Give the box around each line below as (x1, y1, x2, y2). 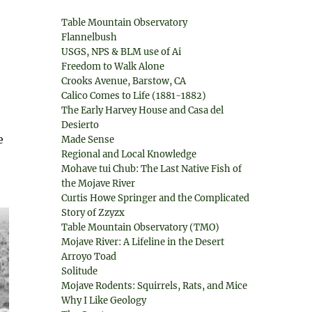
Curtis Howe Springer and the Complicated (61, 192, 250, 204)
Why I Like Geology (61, 295, 147, 306)
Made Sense (61, 134, 115, 146)
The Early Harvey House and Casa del (61, 104, 224, 116)
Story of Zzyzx (61, 207, 125, 219)
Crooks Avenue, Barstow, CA (61, 75, 187, 87)
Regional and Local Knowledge (61, 148, 197, 160)
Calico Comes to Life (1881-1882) (61, 90, 207, 102)
